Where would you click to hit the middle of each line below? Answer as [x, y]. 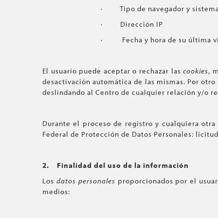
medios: [56, 191]
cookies [196, 71]
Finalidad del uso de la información [123, 165]
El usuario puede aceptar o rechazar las [113, 71]
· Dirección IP [132, 24]
